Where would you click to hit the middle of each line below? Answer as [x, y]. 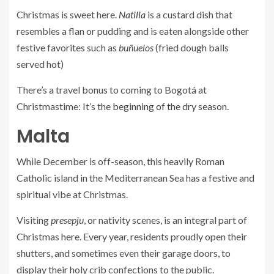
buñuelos [136, 47]
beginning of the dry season [170, 106]
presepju [67, 220]
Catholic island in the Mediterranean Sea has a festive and [135, 178]
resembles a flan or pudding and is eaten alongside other [133, 31]
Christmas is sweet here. [68, 14]
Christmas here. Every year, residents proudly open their [132, 236]
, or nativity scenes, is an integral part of [165, 220]
